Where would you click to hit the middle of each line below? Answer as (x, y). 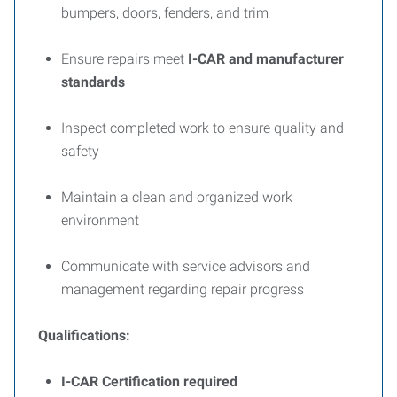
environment (100, 220)
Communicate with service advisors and (186, 266)
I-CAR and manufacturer (266, 59)
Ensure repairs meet (125, 59)
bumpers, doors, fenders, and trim (165, 13)
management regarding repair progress (183, 289)
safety (80, 151)
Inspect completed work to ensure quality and (202, 128)
